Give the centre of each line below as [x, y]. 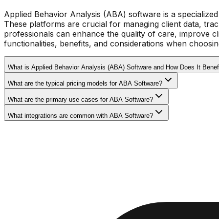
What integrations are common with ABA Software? [80, 116]
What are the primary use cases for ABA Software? [80, 100]
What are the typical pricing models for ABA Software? [85, 84]
